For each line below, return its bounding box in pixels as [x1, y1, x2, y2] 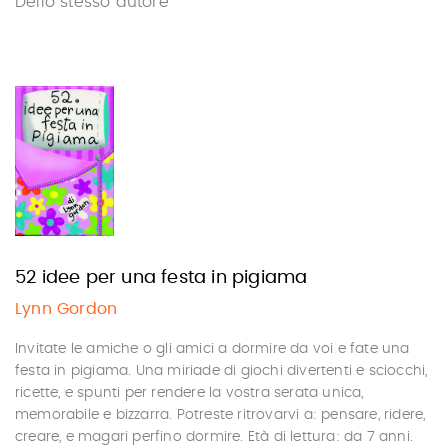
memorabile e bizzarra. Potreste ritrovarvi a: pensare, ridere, [15, 408, 426, 422]
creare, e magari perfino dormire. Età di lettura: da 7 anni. [15, 430, 414, 444]
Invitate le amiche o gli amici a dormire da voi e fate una [15, 342, 410, 356]
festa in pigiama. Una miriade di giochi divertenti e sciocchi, [15, 364, 428, 378]
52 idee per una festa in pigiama [15, 269, 308, 287]
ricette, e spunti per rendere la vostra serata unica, [15, 386, 364, 400]
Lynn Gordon [15, 301, 118, 317]
